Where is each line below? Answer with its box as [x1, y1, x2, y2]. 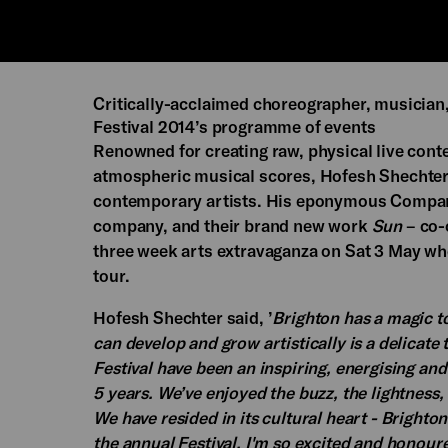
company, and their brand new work [93, 215, 372, 235]
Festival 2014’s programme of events [93, 116, 376, 136]
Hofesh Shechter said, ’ [93, 307, 273, 327]
